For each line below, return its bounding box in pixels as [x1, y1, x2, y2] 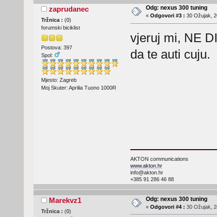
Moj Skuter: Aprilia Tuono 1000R [41, 84, 116, 91]
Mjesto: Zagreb [41, 77, 77, 83]
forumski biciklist [41, 25, 80, 31]
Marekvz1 [49, 196, 82, 204]
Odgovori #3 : [150, 13, 185, 19]
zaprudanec [49, 5, 89, 14]
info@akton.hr [130, 169, 163, 175]
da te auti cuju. [130, 47, 210, 62]
